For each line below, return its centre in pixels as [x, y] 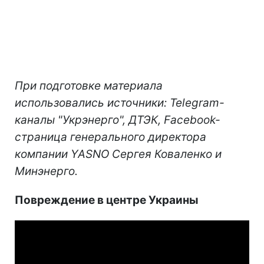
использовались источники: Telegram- [120, 103]
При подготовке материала [89, 85]
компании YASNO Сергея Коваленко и [118, 154]
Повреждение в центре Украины [107, 200]
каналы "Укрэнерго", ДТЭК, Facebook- [118, 120]
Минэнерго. [46, 171]
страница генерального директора [110, 137]
